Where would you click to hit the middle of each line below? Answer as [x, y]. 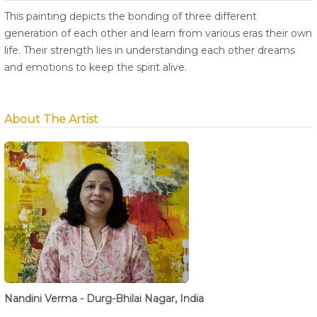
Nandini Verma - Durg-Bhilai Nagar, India [104, 299]
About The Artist [51, 120]
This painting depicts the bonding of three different [131, 17]
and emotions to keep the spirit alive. [96, 68]
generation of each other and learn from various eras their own [158, 34]
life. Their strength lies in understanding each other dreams [150, 51]
